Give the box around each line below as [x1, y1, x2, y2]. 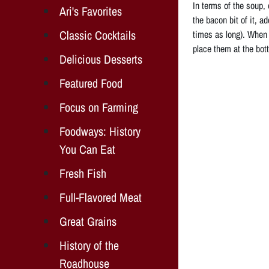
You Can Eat [59, 141, 115, 157]
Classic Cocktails [59, 26, 136, 43]
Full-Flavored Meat [59, 189, 142, 205]
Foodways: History [59, 122, 141, 139]
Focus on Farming [59, 98, 138, 115]
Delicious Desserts [59, 50, 142, 67]
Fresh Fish [59, 165, 106, 181]
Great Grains [59, 213, 116, 229]
